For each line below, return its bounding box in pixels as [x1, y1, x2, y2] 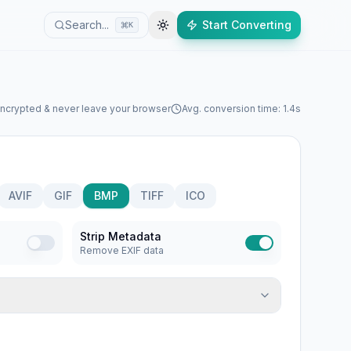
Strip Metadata [80, 230, 161, 243]
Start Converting [202, 18, 291, 31]
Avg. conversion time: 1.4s [182, 103, 301, 114]
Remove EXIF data [80, 244, 164, 256]
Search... [65, 18, 109, 31]
